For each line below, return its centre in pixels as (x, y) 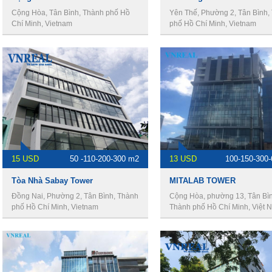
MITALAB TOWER (202, 181)
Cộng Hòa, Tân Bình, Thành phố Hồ (71, 13)
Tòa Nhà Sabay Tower (52, 181)
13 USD (183, 159)
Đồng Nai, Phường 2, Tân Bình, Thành (75, 196)
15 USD (25, 159)
